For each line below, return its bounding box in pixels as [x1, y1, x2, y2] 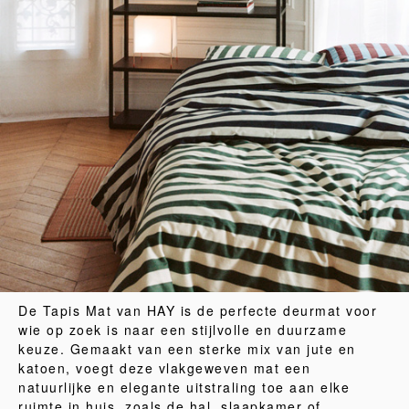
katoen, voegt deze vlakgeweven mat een [18, 359, 310, 377]
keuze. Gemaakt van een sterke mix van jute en [18, 340, 356, 358]
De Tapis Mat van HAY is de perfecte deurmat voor [18, 301, 377, 320]
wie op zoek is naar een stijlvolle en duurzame [18, 320, 347, 339]
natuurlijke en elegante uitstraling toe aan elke [18, 378, 350, 396]
